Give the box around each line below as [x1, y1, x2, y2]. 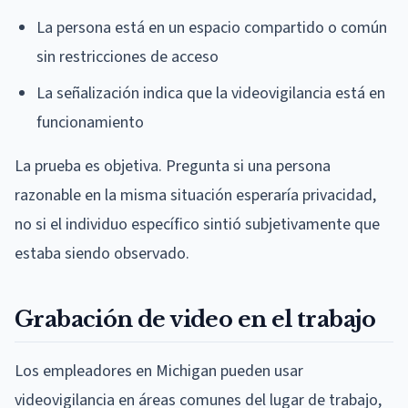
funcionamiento [36, 110, 144, 134]
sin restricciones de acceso [36, 45, 219, 68]
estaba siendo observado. [15, 241, 189, 265]
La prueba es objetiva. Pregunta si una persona [15, 154, 331, 178]
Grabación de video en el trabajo [15, 305, 376, 332]
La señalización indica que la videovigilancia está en [36, 81, 385, 105]
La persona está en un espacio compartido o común [36, 15, 387, 39]
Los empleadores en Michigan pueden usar [15, 359, 303, 382]
